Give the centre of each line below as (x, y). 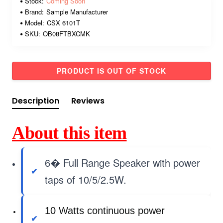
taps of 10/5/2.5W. (86, 179)
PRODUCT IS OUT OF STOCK (111, 71)
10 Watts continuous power (105, 211)
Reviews (88, 101)
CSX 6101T (63, 23)
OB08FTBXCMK (66, 34)
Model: (35, 23)
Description (36, 101)
